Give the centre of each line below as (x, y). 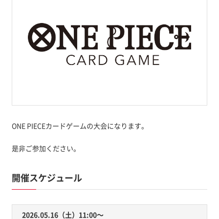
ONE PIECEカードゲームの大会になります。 (80, 125)
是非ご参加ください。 (46, 148)
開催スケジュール (47, 177)
